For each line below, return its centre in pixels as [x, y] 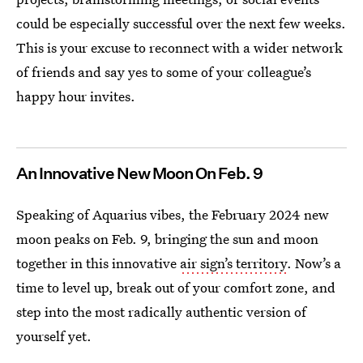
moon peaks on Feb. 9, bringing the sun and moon [167, 238]
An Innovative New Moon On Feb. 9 [139, 173]
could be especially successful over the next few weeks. [181, 23]
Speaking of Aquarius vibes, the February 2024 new [173, 214]
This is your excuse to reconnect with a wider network [179, 47]
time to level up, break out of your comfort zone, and [176, 287]
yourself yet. [54, 335]
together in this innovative [98, 263]
